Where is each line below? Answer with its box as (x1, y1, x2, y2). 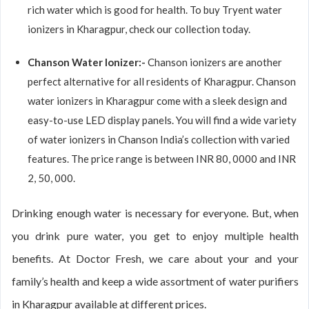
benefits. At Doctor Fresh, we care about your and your (12, 252, 299, 265)
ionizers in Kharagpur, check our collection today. (28, 23, 250, 35)
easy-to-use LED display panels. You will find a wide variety (28, 114, 297, 126)
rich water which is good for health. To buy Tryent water (28, 3, 282, 16)
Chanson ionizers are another (148, 56, 282, 68)
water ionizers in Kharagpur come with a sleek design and (28, 94, 287, 107)
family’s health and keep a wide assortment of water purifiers (12, 275, 299, 288)
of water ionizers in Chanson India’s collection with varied (28, 133, 290, 146)
